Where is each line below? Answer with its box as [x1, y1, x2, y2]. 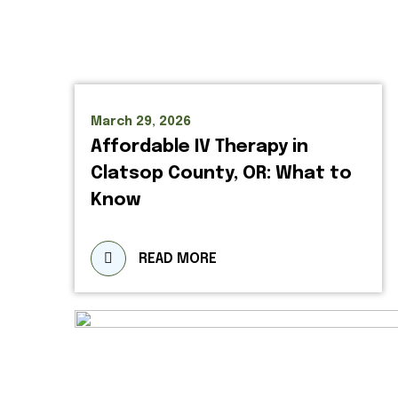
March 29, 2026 [91, 115, 191, 128]
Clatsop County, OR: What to [91, 164, 352, 183]
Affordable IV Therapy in [91, 138, 308, 156]
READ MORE [139, 251, 217, 267]
